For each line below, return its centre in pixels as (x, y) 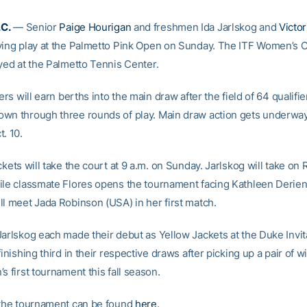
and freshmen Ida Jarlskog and (205, 27)
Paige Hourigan (95, 27)
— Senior (35, 27)
